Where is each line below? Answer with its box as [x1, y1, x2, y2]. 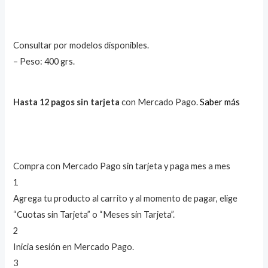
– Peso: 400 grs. [13, 56, 75, 66]
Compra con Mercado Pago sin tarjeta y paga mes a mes [13, 160, 231, 171]
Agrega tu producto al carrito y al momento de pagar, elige [13, 193, 238, 203]
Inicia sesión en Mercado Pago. [13, 241, 135, 252]
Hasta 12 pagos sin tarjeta [13, 97, 120, 108]
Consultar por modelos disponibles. [13, 39, 150, 50]
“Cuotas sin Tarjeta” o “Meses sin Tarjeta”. [13, 209, 175, 220]
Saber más [200, 97, 240, 108]
